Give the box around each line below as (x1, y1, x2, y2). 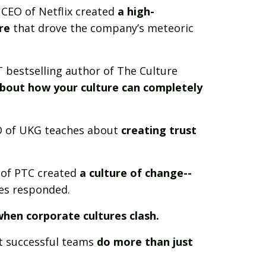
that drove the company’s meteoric (9, 20, 194, 35)
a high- (117, 4, 154, 18)
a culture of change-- (79, 165, 192, 180)
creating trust (121, 122, 197, 137)
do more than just (96, 234, 193, 249)
